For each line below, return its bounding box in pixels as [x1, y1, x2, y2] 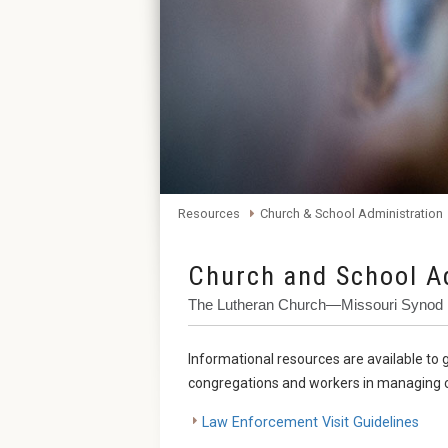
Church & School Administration [259, 205, 443, 221]
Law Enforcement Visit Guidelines [202, 413, 419, 431]
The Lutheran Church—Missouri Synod [188, 295, 443, 313]
